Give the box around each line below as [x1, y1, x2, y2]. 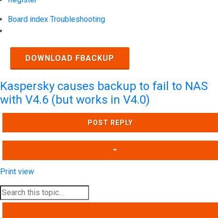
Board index [8, 15, 48, 24]
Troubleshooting [50, 15, 105, 24]
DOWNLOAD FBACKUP [25, 54, 114, 63]
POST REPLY [88, 119, 133, 127]
